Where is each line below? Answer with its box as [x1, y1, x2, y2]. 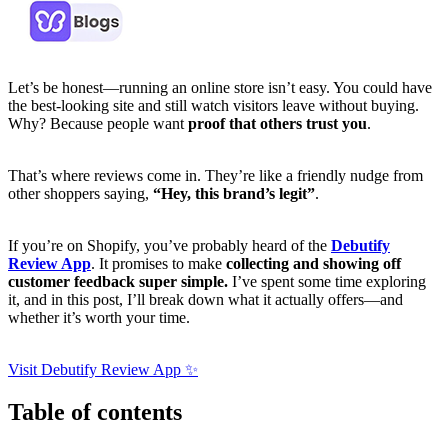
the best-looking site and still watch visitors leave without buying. [8, 96, 419, 114]
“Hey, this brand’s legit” [153, 184, 315, 202]
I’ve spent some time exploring [228, 272, 426, 290]
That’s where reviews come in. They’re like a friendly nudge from [8, 166, 423, 184]
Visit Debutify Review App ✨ [8, 360, 198, 378]
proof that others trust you [188, 114, 367, 132]
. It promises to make [91, 254, 226, 272]
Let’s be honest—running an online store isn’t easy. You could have [8, 78, 432, 96]
